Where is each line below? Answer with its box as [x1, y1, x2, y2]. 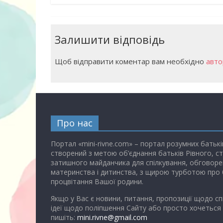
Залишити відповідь [55, 31, 165, 47]
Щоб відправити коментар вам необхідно [55, 56, 206, 66]
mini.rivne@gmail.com [77, 212, 147, 222]
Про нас [57, 116, 93, 129]
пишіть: [51, 212, 77, 222]
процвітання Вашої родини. [51, 176, 143, 186]
